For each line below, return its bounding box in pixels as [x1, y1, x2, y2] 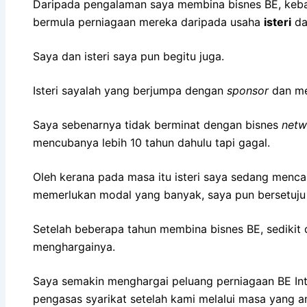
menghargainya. [33, 239, 115, 254]
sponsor [227, 83, 269, 97]
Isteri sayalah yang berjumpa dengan [33, 83, 227, 97]
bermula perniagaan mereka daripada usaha [33, 14, 264, 29]
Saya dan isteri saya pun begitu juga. [33, 49, 224, 63]
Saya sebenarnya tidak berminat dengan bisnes [33, 117, 282, 132]
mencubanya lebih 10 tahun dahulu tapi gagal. [33, 135, 270, 149]
